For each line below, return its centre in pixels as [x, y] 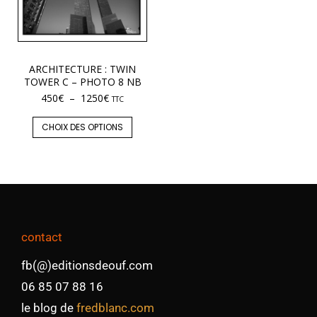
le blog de [49, 308]
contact [42, 237]
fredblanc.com [115, 308]
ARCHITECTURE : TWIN [82, 69]
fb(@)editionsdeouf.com [87, 266]
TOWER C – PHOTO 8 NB [82, 82]
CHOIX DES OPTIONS [82, 127]
